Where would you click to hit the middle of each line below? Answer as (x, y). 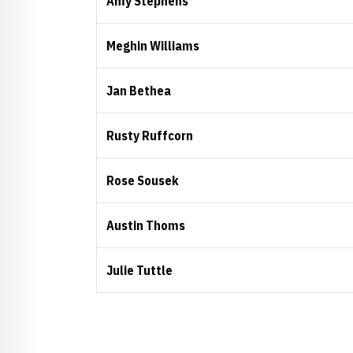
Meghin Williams (153, 46)
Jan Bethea (139, 91)
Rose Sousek (143, 180)
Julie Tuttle (139, 270)
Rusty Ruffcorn (150, 136)
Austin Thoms (146, 225)
